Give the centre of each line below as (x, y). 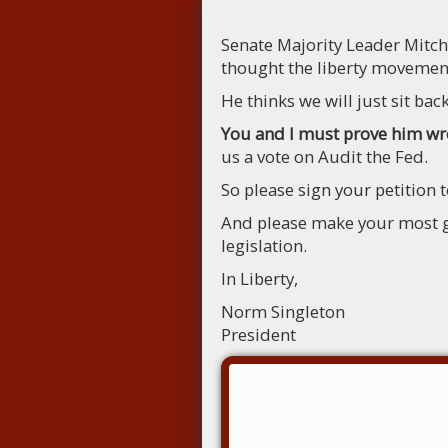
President (258, 334)
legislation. (263, 245)
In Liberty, (259, 278)
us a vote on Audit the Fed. (324, 156)
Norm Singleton (282, 311)
